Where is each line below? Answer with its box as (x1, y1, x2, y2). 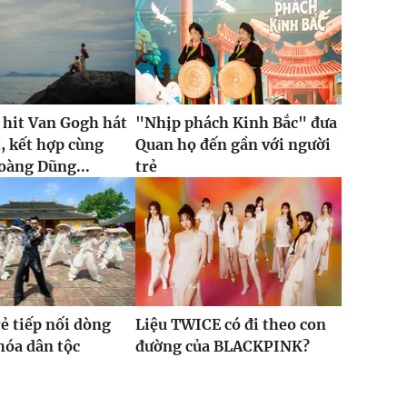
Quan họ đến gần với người (134, 135, 331, 154)
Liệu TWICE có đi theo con (134, 315, 326, 334)
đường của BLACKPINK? (134, 337, 310, 356)
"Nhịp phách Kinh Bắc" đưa (134, 114, 337, 133)
